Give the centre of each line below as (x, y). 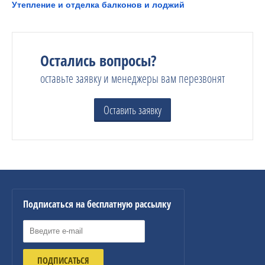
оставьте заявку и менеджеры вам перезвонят (132, 78)
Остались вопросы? (98, 60)
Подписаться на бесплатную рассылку (97, 204)
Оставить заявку (132, 110)
